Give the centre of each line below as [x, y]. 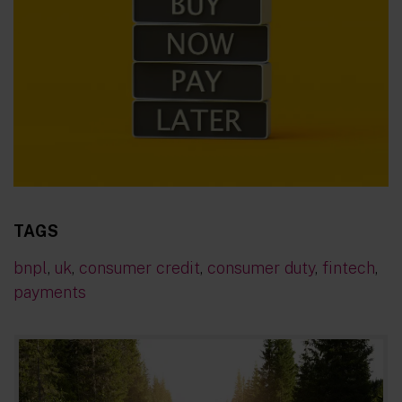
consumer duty [261, 268]
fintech [349, 268]
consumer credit [140, 268]
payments [50, 293]
